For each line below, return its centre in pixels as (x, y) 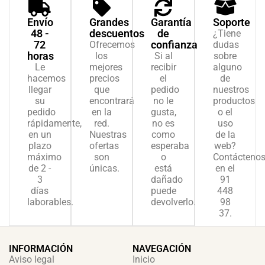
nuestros (231, 90)
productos (234, 101)
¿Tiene (227, 34)
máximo (44, 157)
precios (104, 79)
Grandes (109, 22)
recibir (164, 67)
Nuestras (108, 135)
